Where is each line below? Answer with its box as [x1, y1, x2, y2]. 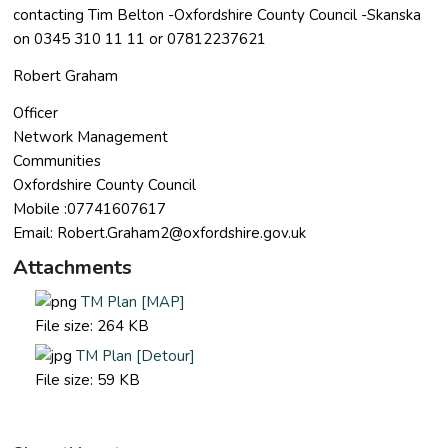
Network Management [13, 126, 169, 147]
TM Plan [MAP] [81, 292, 186, 313]
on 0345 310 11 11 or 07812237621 [13, 29, 267, 50]
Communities [13, 150, 102, 171]
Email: [13, 222, 58, 243]
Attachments [13, 254, 133, 282]
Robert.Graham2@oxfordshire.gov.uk [57, 222, 307, 243]
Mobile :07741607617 [13, 198, 167, 219]
